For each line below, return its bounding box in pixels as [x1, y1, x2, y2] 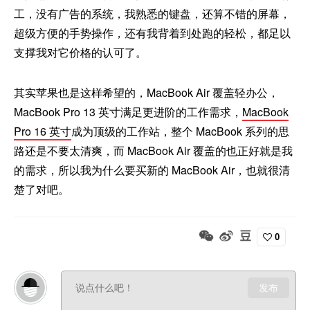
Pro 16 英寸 [14, 123, 71, 140]
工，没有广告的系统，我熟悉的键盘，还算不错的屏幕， [14, 6, 291, 22]
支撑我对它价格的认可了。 [14, 44, 147, 61]
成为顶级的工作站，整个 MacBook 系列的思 [71, 123, 289, 140]
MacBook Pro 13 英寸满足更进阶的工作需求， [14, 104, 242, 120]
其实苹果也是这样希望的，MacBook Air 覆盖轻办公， [14, 84, 279, 101]
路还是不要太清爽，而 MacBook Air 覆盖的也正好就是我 [14, 143, 293, 159]
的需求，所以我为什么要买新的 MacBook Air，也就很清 [14, 162, 290, 179]
